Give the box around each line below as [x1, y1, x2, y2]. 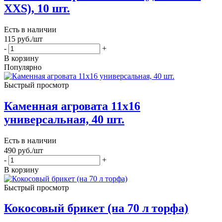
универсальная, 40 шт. [4, 113, 124, 126]
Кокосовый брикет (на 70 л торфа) [4, 202, 188, 215]
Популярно [4, 63, 42, 72]
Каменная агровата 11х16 [4, 100, 140, 113]
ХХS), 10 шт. [4, 2, 70, 15]
